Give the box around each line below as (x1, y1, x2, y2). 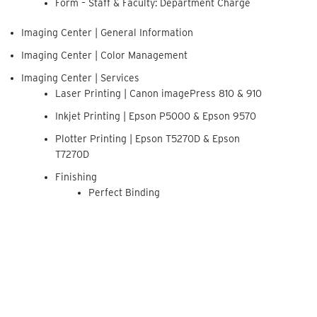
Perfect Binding (88, 187, 161, 198)
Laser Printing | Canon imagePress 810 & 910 (54, 88, 262, 99)
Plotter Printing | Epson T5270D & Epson (54, 133, 240, 144)
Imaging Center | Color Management (21, 50, 188, 61)
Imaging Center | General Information (21, 27, 194, 38)
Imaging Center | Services (21, 72, 140, 83)
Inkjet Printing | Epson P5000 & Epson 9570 (54, 110, 256, 122)
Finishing (54, 171, 97, 183)
